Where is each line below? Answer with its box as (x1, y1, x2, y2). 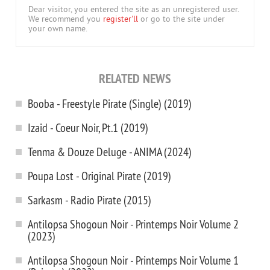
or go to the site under (138, 14, 225, 25)
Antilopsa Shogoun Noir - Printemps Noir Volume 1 (28, 253, 239, 268)
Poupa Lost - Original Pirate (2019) (28, 168, 171, 183)
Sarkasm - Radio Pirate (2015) (28, 192, 151, 207)
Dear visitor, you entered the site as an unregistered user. (28, 5, 239, 15)
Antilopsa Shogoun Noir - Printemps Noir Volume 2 (28, 216, 239, 231)
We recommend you (28, 14, 103, 25)
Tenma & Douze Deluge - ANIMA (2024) (28, 144, 192, 159)
